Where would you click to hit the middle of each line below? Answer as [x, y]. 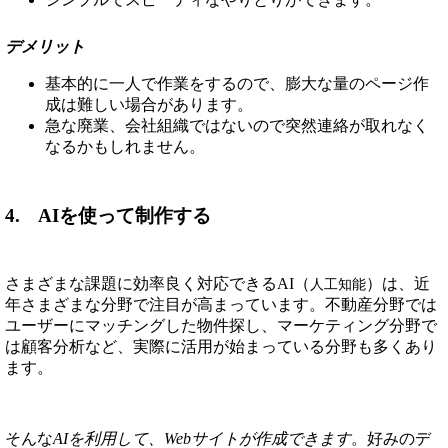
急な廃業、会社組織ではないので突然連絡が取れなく [237, 126]
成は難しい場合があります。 [149, 105]
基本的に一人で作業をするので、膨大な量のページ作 [237, 84]
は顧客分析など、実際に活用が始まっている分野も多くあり [221, 346]
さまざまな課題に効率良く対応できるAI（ [157, 283]
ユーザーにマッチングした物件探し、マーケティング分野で [221, 325]
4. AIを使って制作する [108, 215]
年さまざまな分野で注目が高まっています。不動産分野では [221, 304]
